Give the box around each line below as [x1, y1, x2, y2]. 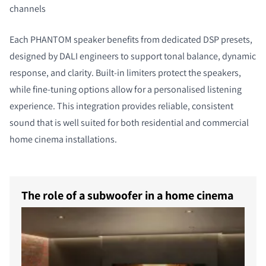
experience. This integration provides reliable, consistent [9, 99, 233, 112]
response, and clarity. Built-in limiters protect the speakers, [9, 66, 241, 79]
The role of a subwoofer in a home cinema [21, 187, 233, 203]
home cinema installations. [9, 132, 117, 145]
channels [9, 2, 46, 15]
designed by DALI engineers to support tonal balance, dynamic [9, 49, 256, 62]
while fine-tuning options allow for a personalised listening [9, 83, 242, 96]
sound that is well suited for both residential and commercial [9, 116, 249, 129]
